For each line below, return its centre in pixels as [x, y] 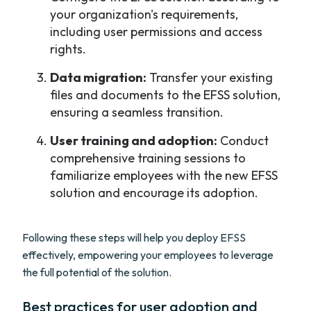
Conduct [243, 141]
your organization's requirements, [144, 14]
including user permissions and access [156, 32]
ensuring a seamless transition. [137, 112]
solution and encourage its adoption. [154, 193]
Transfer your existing [210, 77]
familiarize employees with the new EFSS [164, 175]
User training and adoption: [134, 141]
